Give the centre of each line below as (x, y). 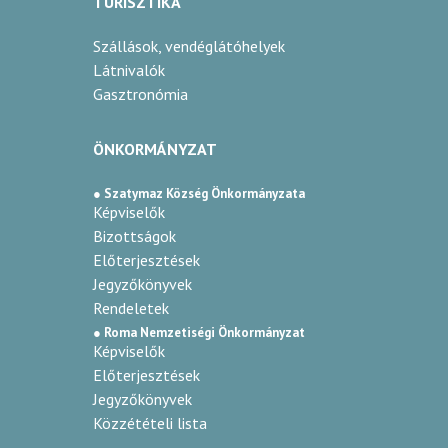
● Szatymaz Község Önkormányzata (199, 193)
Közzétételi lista (150, 422)
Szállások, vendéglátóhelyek (189, 45)
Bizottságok (134, 235)
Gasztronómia (140, 93)
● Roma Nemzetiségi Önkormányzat (199, 332)
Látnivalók (129, 69)
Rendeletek (131, 307)
